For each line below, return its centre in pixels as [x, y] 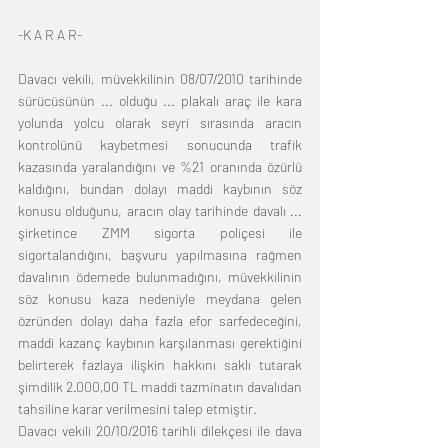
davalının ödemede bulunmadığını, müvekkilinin [160, 277]
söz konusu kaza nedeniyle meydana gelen [160, 299]
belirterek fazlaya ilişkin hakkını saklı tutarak [160, 365]
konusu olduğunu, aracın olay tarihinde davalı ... [160, 211]
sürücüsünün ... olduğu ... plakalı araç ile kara [160, 101]
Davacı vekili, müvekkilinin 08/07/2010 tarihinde [160, 79]
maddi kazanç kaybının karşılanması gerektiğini [160, 343]
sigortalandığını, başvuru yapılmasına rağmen [160, 255]
